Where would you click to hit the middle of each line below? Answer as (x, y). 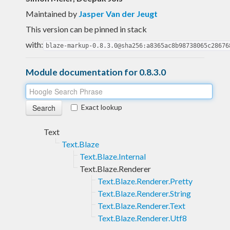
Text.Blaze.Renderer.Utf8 (142, 218)
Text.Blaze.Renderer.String (144, 193)
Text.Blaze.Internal (113, 156)
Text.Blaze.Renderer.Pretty (145, 181)
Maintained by (52, 13)
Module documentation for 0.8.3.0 (96, 72)
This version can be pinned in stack (86, 29)
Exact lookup (102, 107)
